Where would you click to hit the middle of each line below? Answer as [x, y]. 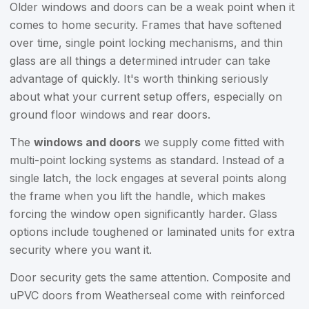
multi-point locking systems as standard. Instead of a [147, 160]
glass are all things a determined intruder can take [140, 61]
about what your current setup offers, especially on [146, 97]
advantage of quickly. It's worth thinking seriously [139, 79]
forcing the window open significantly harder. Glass [143, 214]
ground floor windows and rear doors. [110, 114]
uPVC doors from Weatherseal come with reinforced [147, 295]
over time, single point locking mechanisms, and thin [146, 43]
